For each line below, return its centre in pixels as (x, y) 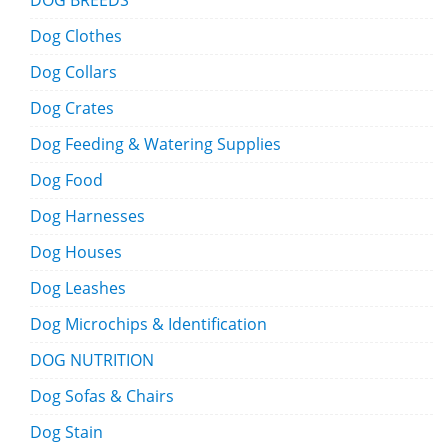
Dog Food (66, 180)
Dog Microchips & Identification (148, 324)
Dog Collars (73, 72)
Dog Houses (76, 252)
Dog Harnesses (87, 216)
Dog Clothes (76, 36)
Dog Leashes (78, 288)
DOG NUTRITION (92, 360)
